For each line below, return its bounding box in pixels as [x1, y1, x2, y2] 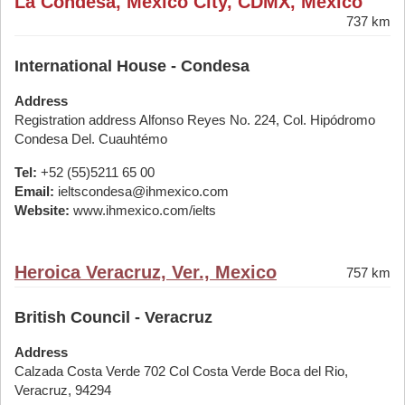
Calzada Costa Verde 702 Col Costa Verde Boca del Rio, [14, 363, 348, 379]
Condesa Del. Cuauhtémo [14, 131, 167, 146]
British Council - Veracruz [14, 308, 212, 326]
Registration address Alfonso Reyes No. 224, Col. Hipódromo [14, 112, 375, 127]
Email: [14, 184, 54, 199]
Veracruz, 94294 [14, 382, 111, 398]
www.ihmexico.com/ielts [70, 202, 216, 218]
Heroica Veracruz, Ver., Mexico [14, 262, 277, 282]
